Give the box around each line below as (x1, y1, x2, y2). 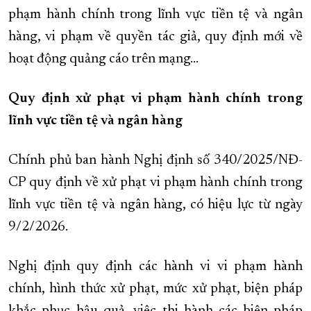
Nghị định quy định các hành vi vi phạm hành (8, 260, 303, 274)
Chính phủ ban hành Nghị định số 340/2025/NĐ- (8, 153, 303, 168)
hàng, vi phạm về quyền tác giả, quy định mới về (8, 30, 303, 44)
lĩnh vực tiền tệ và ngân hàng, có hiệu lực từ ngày (8, 198, 303, 212)
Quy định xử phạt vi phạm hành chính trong (8, 92, 303, 106)
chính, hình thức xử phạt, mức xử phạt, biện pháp (8, 282, 303, 296)
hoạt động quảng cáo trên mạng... (8, 52, 199, 67)
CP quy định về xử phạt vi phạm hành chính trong (8, 176, 303, 190)
